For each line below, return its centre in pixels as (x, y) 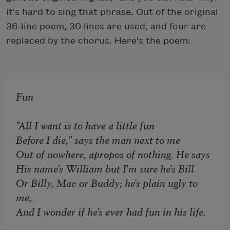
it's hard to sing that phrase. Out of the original (112, 12)
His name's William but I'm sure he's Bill (105, 168)
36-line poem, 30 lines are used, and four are (106, 27)
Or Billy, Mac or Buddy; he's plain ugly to (107, 182)
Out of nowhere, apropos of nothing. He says (113, 154)
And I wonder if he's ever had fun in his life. (111, 211)
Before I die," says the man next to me (98, 139)
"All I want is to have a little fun (85, 125)
